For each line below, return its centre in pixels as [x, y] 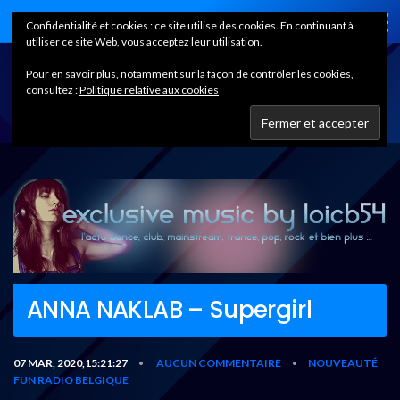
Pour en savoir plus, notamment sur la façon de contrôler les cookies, [190, 74]
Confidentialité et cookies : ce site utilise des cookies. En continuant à [190, 25]
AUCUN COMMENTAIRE [219, 362]
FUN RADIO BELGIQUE [71, 379]
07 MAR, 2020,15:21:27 [71, 362]
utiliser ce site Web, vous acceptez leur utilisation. [144, 42]
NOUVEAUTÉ [343, 362]
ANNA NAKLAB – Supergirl [170, 309]
